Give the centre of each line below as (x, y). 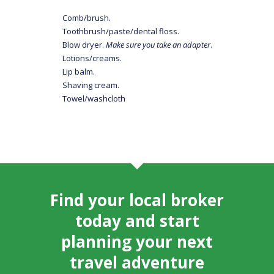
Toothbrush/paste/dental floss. (121, 31)
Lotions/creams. (92, 58)
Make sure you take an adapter (158, 44)
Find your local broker (137, 200)
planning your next (137, 242)
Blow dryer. (84, 44)
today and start (137, 221)
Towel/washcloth (94, 98)
